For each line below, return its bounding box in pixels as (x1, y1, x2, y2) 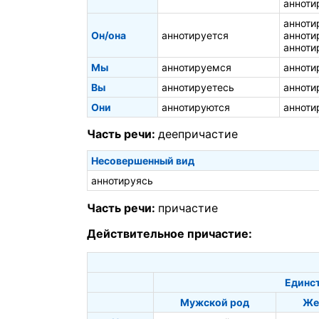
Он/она (91, 28, 126, 41)
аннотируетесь (162, 80, 234, 93)
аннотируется (162, 28, 229, 41)
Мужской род (180, 296, 249, 308)
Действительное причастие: (87, 226, 252, 241)
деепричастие (158, 127, 238, 142)
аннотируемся (162, 61, 231, 73)
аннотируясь (91, 174, 153, 187)
